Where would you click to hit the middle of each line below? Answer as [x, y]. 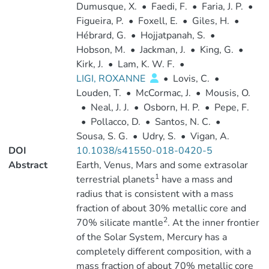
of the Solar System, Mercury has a [151, 237]
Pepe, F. [231, 107]
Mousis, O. [228, 93]
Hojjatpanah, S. [173, 35]
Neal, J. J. [110, 107]
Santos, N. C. [183, 122]
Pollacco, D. [115, 122]
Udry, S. [159, 136]
